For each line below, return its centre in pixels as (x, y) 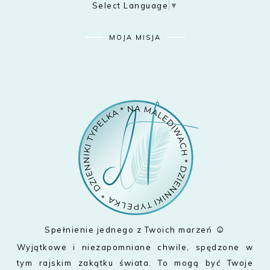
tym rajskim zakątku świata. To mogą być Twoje (135, 263)
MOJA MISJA (135, 38)
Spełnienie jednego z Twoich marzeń (130, 230)
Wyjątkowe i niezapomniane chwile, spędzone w (135, 247)
